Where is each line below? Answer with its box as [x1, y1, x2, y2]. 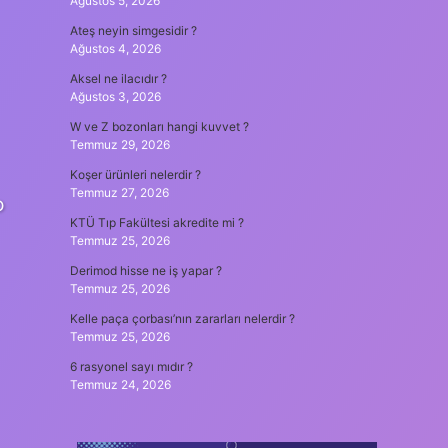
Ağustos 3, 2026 [69, 89, 161, 104]
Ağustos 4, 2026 [69, 41, 161, 56]
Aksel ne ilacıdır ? [69, 71, 167, 86]
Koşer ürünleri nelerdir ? [69, 167, 201, 182]
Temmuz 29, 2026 [69, 137, 170, 152]
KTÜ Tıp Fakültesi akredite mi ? [69, 215, 244, 230]
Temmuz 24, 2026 [69, 377, 171, 392]
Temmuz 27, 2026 [69, 185, 169, 200]
